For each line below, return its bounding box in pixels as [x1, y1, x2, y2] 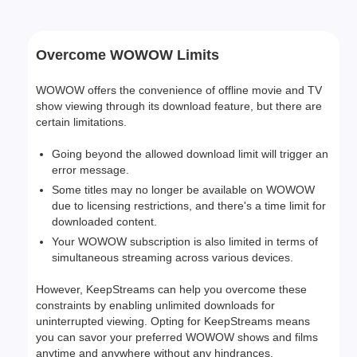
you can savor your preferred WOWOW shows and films [36, 331, 319, 343]
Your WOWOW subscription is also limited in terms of [52, 235, 319, 248]
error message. [52, 163, 130, 176]
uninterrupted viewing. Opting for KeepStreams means [36, 315, 311, 328]
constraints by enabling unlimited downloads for [36, 299, 276, 312]
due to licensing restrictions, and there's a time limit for [52, 199, 327, 212]
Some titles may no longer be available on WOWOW [52, 183, 316, 196]
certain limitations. [36, 116, 127, 128]
